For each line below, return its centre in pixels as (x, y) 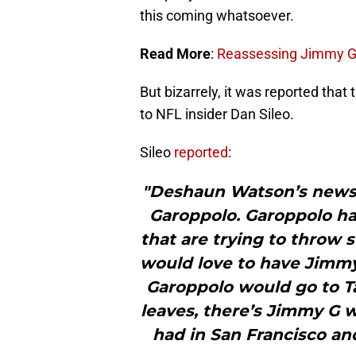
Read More (175, 54)
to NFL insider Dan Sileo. (217, 114)
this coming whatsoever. (217, 16)
